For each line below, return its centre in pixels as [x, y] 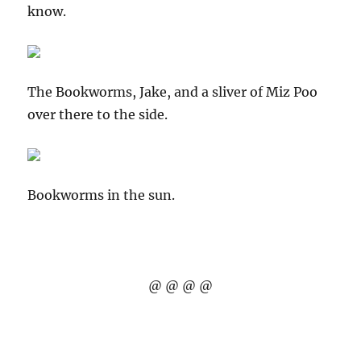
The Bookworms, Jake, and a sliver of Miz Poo [173, 92]
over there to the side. [98, 114]
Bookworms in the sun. [102, 195]
